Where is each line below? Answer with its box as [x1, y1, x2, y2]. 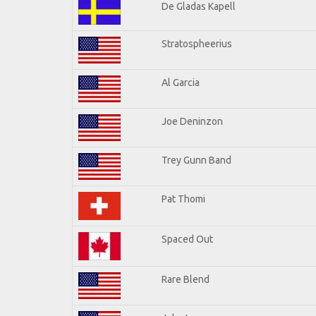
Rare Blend [162, 273, 209, 285]
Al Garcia [162, 76, 200, 88]
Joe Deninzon [162, 115, 223, 127]
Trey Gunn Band [162, 154, 231, 166]
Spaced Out [162, 233, 213, 245]
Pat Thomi [162, 193, 205, 205]
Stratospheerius [162, 37, 232, 49]
